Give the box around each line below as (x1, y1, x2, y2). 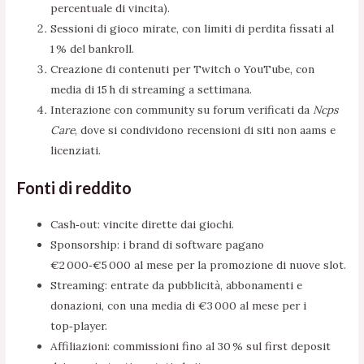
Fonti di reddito (17, 178, 132, 198)
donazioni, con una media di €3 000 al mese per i (50, 298, 307, 314)
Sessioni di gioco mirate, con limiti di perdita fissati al (50, 20, 335, 36)
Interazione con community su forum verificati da (50, 102, 314, 117)
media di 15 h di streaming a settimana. (50, 81, 253, 97)
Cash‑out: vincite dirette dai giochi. (50, 217, 235, 232)
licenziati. (50, 142, 102, 158)
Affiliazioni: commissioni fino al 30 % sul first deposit (50, 339, 331, 354)
